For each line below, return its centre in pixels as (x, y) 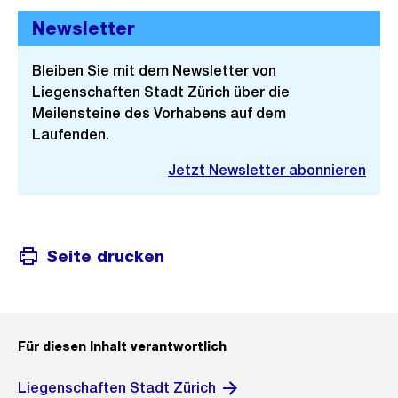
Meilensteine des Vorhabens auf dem (159, 113)
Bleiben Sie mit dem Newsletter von (154, 71)
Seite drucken (105, 256)
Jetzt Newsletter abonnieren (267, 170)
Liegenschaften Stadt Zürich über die (161, 92)
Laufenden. (71, 135)
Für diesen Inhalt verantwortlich (122, 346)
